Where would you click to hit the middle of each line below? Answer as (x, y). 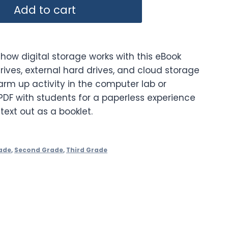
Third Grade (87, 150)
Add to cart (45, 10)
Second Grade (39, 150)
